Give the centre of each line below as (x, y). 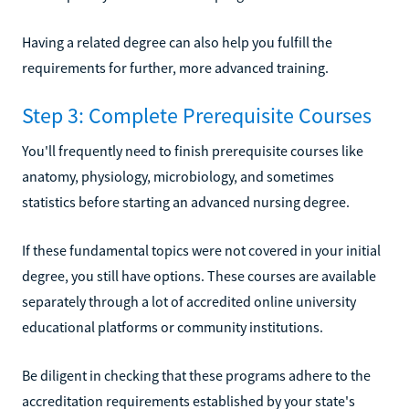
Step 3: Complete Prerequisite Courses (197, 115)
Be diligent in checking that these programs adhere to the (196, 375)
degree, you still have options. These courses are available (199, 275)
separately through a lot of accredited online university (189, 301)
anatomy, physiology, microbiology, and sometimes (178, 176)
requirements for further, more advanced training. (175, 67)
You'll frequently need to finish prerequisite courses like (193, 150)
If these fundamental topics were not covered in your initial (201, 250)
